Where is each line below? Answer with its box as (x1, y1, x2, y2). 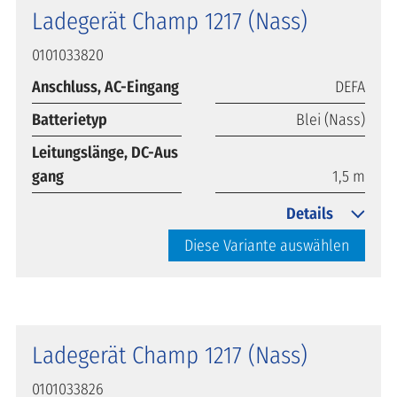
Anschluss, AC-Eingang (32, 76, 179, 97)
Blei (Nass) (296, 109, 365, 129)
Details (286, 203, 333, 223)
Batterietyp (32, 109, 107, 129)
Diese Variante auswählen (184, 235, 349, 255)
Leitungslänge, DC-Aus (32, 142, 178, 162)
